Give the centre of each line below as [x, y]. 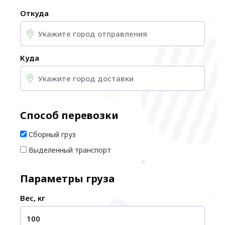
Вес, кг [33, 198]
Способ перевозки [69, 115]
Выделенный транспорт [70, 150]
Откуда [34, 13]
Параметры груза [67, 179]
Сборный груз [52, 134]
